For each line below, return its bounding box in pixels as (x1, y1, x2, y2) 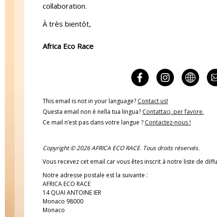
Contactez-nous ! (144, 118, 191, 127)
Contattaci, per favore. (142, 108, 204, 116)
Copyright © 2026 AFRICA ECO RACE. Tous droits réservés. (42, 144, 200, 153)
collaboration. (42, 1, 87, 11)
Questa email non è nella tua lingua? (42, 108, 142, 116)
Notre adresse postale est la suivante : (42, 171, 148, 180)
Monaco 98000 (42, 197, 83, 206)
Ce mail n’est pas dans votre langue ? (42, 118, 145, 127)
